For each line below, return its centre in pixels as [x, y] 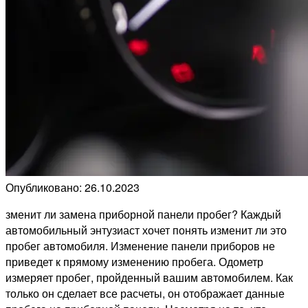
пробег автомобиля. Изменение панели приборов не [140, 246]
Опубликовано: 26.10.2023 [73, 188]
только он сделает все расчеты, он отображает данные [145, 294]
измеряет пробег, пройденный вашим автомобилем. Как [149, 278]
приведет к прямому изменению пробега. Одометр [134, 262]
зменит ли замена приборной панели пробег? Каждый [143, 214]
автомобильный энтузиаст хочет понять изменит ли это [146, 230]
